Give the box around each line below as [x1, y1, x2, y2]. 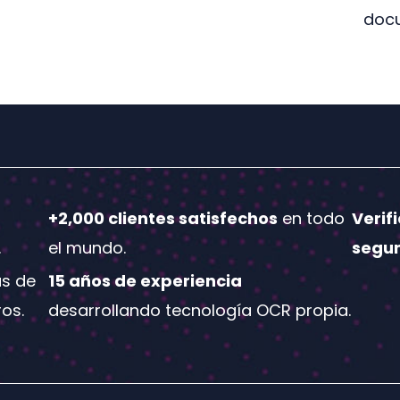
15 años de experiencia [48, 270, 243, 293]
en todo [278, 207, 346, 230]
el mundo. [48, 237, 127, 260]
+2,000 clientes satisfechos [48, 207, 279, 230]
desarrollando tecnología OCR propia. [48, 299, 352, 322]
